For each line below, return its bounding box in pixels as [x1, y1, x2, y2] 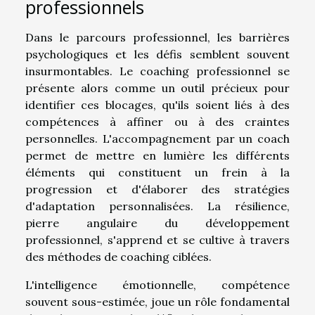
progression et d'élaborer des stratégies [25, 181, 290, 196]
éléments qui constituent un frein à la [25, 165, 290, 179]
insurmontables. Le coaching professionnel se [25, 63, 290, 78]
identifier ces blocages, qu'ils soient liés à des [25, 97, 290, 112]
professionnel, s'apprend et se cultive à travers [25, 232, 290, 247]
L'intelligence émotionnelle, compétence [25, 277, 290, 292]
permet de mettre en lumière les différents [25, 148, 290, 162]
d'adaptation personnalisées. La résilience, [25, 198, 290, 213]
